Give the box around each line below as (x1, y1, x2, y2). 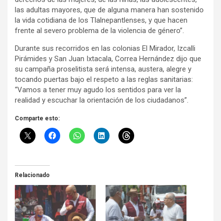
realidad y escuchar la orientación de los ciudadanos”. (15, 96, 188, 105)
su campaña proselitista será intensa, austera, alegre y (15, 65, 191, 74)
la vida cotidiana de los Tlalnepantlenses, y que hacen (15, 16, 187, 25)
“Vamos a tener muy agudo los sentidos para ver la (15, 85, 181, 95)
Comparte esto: (15, 115, 60, 122)
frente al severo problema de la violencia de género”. (15, 26, 184, 36)
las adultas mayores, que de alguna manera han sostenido (15, 5, 204, 15)
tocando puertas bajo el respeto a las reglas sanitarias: (15, 75, 193, 84)
